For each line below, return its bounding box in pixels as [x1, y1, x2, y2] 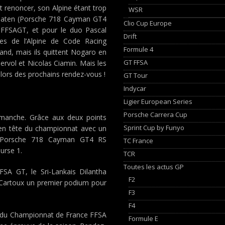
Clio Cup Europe [124, 18, 172, 28]
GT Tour [124, 70, 148, 80]
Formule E [129, 213, 159, 223]
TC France [124, 136, 154, 145]
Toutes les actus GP [124, 162, 184, 171]
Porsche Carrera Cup [124, 109, 188, 119]
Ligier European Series [124, 96, 193, 106]
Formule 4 [124, 44, 154, 54]
